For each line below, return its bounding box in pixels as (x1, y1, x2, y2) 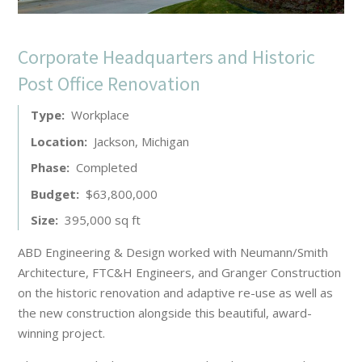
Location (31, 133, 85, 149)
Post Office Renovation (18, 71, 201, 97)
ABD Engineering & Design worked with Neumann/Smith (18, 244, 329, 261)
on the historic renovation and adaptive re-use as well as (18, 284, 334, 301)
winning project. (18, 325, 106, 342)
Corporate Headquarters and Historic (18, 44, 316, 70)
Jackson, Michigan (93, 133, 189, 149)
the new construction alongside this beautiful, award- (18, 305, 313, 322)
